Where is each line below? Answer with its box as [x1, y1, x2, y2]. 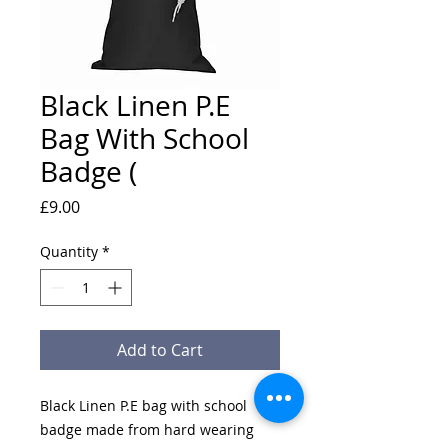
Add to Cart [117, 339, 203, 361]
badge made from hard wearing [40, 420, 254, 439]
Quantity [40, 242, 98, 261]
